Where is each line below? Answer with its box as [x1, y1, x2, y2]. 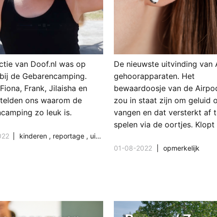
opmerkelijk [163, 144, 200, 153]
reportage [53, 132, 87, 140]
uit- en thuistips [90, 132, 96, 140]
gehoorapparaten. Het [114, 71, 195, 81]
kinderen [19, 132, 49, 140]
